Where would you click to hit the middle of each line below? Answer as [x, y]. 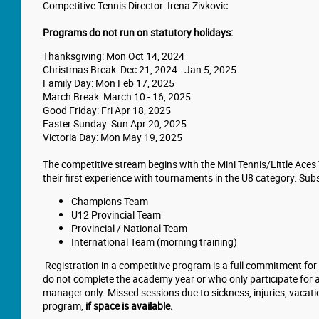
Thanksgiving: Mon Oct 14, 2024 [114, 56]
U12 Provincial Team [116, 215]
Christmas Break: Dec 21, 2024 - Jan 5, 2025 [140, 70]
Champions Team [110, 202]
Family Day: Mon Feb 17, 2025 [109, 83]
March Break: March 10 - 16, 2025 [117, 97]
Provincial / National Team [129, 229]
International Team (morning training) [154, 242]
